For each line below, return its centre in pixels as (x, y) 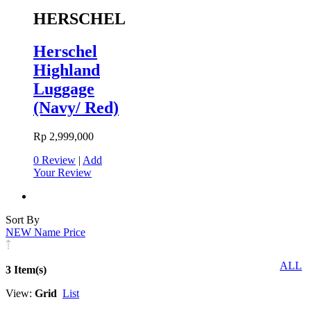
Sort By (23, 220)
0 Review (54, 160)
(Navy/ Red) (76, 107)
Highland (67, 70)
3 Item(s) (26, 270)
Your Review (62, 173)
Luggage (64, 89)
